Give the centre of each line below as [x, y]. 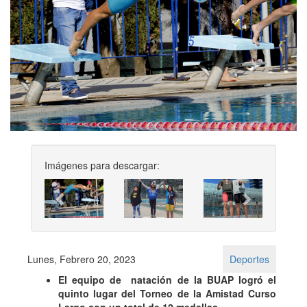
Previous [86, 187]
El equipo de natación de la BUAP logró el [167, 280]
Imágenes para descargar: [102, 165]
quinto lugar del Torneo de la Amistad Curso [167, 294]
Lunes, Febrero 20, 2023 [82, 259]
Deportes [249, 259]
